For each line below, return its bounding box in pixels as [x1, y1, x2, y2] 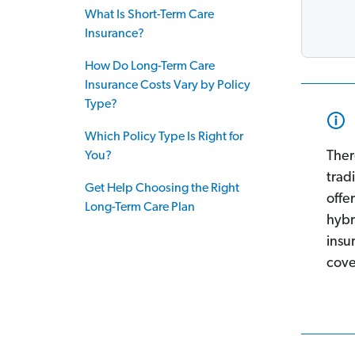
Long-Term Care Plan [85, 201, 195, 214]
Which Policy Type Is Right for [85, 131, 243, 143]
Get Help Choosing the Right [85, 182, 239, 195]
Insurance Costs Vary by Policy [85, 79, 250, 92]
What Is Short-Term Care [85, 9, 214, 21]
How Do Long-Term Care [85, 60, 215, 73]
